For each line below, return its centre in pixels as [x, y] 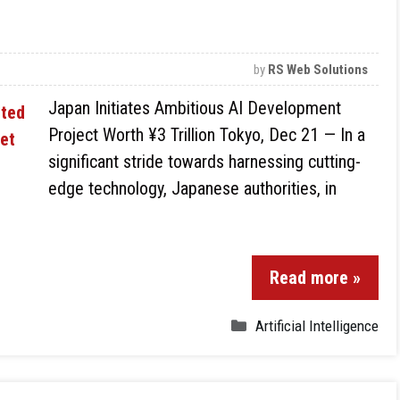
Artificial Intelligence [317, 326]
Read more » [315, 278]
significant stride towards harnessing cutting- [204, 162]
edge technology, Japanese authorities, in [192, 188]
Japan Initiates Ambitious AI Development [195, 108]
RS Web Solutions [318, 70]
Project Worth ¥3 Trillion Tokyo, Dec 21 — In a [207, 135]
